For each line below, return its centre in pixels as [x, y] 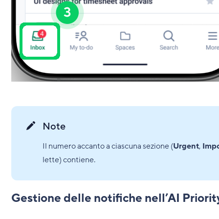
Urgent [186, 146]
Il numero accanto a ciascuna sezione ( [108, 146]
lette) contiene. [69, 160]
